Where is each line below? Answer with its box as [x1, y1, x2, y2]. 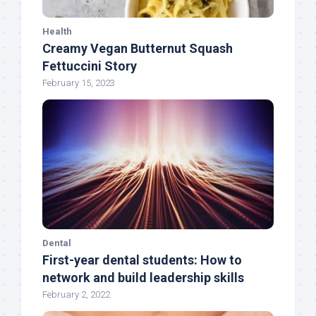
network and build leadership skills [42, 270, 244, 286]
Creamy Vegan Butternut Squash [42, 40, 233, 56]
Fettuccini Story [42, 58, 137, 73]
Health [42, 25, 72, 37]
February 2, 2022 [42, 289, 110, 300]
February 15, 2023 [42, 77, 115, 88]
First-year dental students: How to [42, 253, 242, 268]
